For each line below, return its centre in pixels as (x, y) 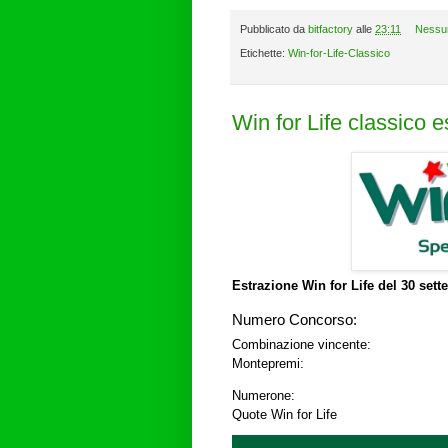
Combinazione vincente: (301, 344)
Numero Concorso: (294, 319)
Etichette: (264, 53)
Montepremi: (268, 363)
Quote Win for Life (284, 414)
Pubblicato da (274, 28)
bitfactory (330, 28)
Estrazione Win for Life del (316, 286)
